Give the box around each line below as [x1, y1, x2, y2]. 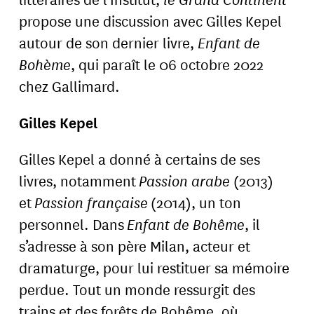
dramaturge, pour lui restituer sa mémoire [19, 257, 290, 278]
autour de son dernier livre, [19, 31, 198, 53]
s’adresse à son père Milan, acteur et [19, 235, 251, 257]
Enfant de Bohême [127, 213, 245, 235]
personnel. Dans [19, 213, 128, 235]
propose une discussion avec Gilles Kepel [19, 9, 282, 31]
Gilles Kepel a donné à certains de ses [19, 148, 261, 170]
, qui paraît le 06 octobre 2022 [71, 53, 264, 74]
